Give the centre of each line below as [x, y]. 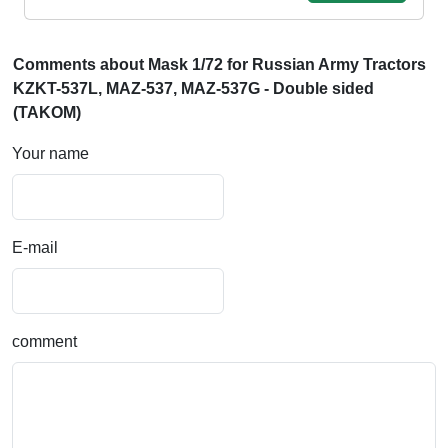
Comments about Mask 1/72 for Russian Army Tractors [219, 65]
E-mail [35, 248]
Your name [50, 154]
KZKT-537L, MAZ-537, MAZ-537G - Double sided [193, 89]
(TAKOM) [47, 113]
